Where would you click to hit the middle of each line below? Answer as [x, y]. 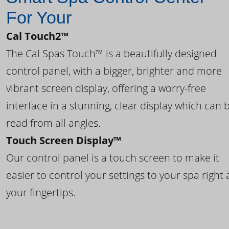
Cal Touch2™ [37, 36]
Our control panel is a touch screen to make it [113, 158]
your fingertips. [41, 193]
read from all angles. [53, 123]
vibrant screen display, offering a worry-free [106, 88]
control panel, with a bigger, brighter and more [114, 71]
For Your [39, 18]
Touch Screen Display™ [64, 141]
